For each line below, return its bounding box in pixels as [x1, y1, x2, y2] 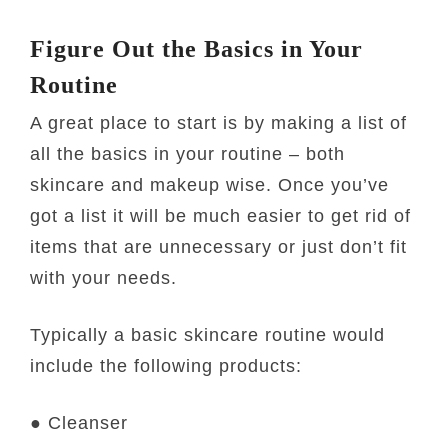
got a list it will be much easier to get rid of [30, 205, 412, 226]
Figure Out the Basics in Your [30, 35, 364, 62]
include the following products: [30, 355, 303, 376]
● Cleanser [30, 412, 129, 433]
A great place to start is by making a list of [30, 112, 408, 133]
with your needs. [30, 267, 178, 288]
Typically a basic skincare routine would [30, 324, 386, 345]
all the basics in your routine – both [30, 143, 346, 164]
